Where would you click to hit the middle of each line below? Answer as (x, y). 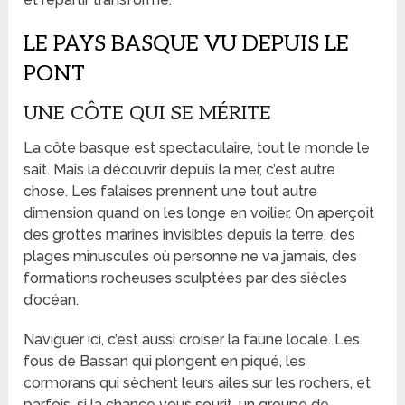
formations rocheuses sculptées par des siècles (186, 278)
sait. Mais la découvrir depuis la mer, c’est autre (180, 169)
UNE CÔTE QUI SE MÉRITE (148, 113)
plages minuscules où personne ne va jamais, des (191, 256)
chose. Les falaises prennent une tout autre (171, 191)
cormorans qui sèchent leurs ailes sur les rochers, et (198, 382)
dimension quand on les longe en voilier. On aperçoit (199, 212)
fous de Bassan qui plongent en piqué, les (165, 361)
